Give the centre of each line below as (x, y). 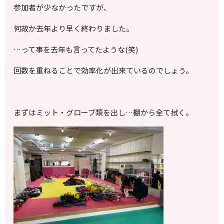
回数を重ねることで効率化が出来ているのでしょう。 (103, 70)
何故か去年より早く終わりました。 (74, 28)
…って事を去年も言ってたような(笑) (76, 49)
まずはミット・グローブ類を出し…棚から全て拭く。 (103, 112)
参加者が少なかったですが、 (62, 7)
